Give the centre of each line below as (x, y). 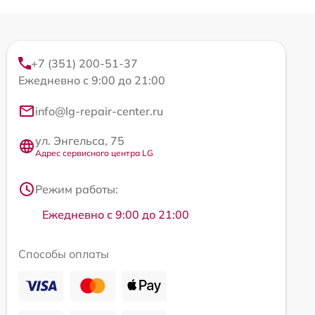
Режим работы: (77, 189)
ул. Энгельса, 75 (80, 141)
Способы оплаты (64, 254)
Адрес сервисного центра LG (94, 153)
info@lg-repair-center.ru (99, 111)
